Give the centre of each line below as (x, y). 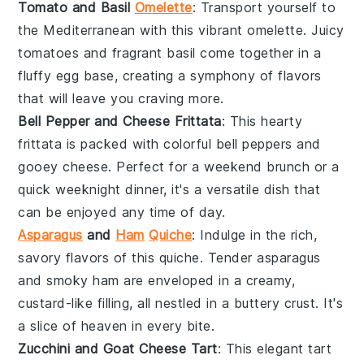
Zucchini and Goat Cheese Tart (118, 348)
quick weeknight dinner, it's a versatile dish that (169, 189)
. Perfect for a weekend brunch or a (224, 166)
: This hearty (262, 121)
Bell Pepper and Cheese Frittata (120, 121)
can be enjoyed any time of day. (122, 212)
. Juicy (324, 30)
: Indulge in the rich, (255, 234)
